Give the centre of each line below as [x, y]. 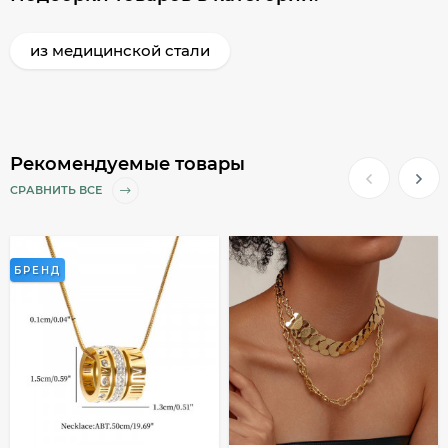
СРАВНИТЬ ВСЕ [57, 190]
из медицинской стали [120, 50]
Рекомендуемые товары [127, 164]
